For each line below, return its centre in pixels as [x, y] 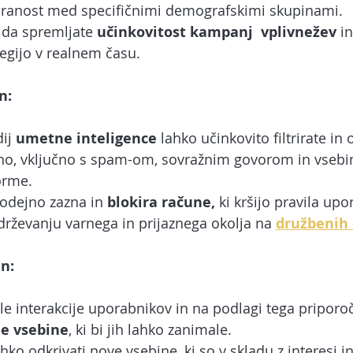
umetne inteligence [86, 138]
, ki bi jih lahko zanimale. [150, 329]
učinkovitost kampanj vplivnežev [219, 32]
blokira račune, [161, 202]
